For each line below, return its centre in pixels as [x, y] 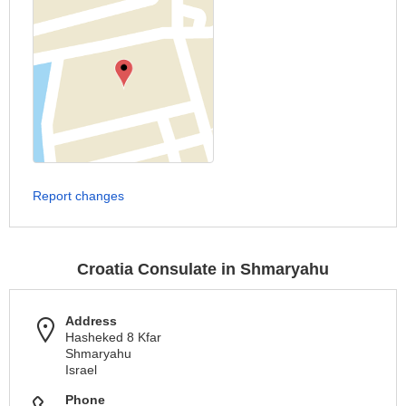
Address [91, 321]
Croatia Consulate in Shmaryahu [203, 269]
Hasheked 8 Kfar [113, 337]
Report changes [78, 196]
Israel [81, 370]
